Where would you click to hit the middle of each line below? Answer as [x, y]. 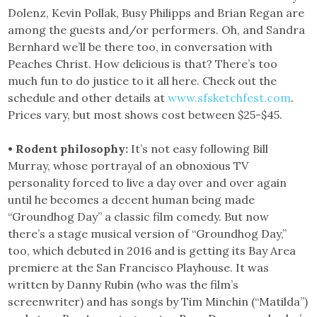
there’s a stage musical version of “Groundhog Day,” [148, 234]
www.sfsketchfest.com [230, 98]
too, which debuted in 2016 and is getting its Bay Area [152, 250]
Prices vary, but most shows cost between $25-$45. [145, 115]
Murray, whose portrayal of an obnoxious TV [128, 166]
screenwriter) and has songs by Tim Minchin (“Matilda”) [158, 301]
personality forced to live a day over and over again [148, 183]
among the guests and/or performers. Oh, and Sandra [157, 30]
